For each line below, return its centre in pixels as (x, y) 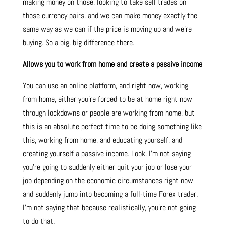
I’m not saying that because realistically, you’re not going (109, 208)
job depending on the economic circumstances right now (108, 181)
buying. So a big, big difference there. (78, 43)
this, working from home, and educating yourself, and (102, 140)
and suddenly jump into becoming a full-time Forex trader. (110, 194)
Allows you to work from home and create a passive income (112, 64)
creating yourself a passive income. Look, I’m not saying (106, 154)
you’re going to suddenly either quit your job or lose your (107, 167)
